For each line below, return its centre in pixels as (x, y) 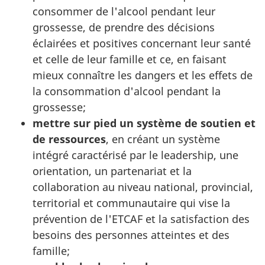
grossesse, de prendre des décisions (124, 27)
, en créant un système (163, 139)
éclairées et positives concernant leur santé (142, 43)
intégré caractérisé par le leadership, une (135, 155)
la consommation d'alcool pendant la (127, 91)
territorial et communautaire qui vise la (131, 203)
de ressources (69, 139)
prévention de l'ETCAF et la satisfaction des (141, 219)
